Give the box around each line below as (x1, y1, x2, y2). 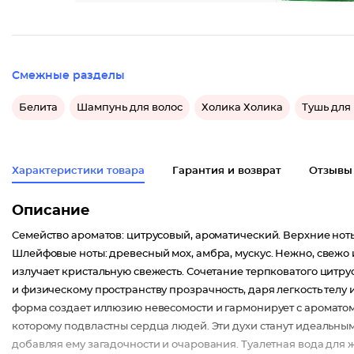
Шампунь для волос (77, 102, 183, 113)
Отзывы (309, 166, 352, 177)
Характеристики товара (12, 166, 145, 177)
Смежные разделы (12, 70, 125, 82)
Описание (12, 204, 90, 219)
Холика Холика (201, 102, 283, 113)
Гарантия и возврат (172, 166, 281, 177)
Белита (19, 102, 58, 113)
